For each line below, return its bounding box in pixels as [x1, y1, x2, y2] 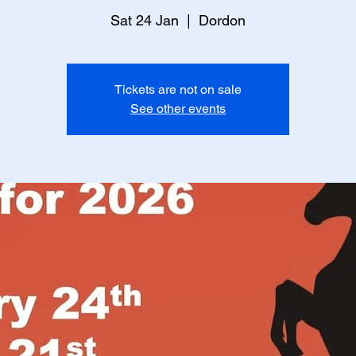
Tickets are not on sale [114, 82, 242, 97]
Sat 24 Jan [110, 12, 179, 29]
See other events [130, 101, 226, 116]
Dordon [199, 12, 246, 29]
